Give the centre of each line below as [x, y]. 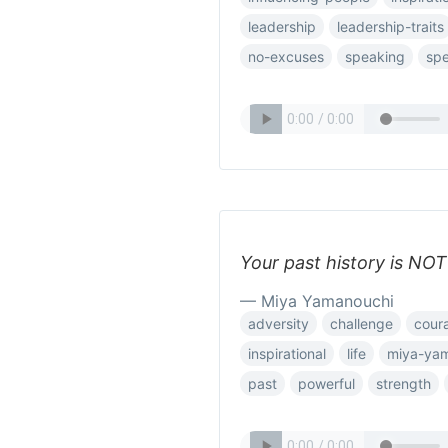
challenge [361, 323]
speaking [375, 56]
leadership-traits [390, 26]
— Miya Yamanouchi [317, 301]
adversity [278, 323]
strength [403, 383]
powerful [326, 383]
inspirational [287, 353]
